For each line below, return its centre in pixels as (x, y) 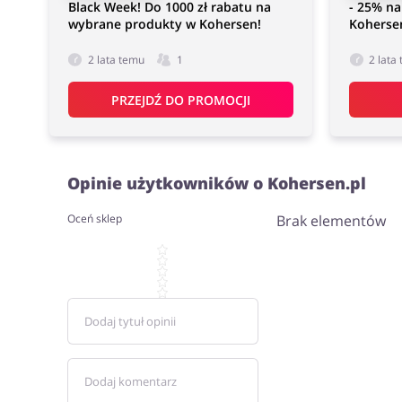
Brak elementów (331, 221)
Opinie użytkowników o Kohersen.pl (216, 183)
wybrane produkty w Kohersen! (164, 24)
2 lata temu (116, 60)
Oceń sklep (94, 218)
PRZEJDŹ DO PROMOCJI (180, 100)
